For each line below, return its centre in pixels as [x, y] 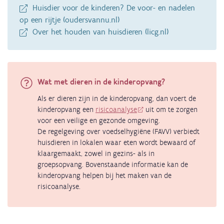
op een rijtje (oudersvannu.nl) [69, 20]
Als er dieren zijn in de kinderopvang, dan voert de [117, 99]
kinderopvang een [66, 110]
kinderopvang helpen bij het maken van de [104, 176]
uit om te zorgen [171, 110]
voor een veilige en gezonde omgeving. [99, 121]
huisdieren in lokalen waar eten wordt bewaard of [116, 143]
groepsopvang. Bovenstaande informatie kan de [113, 165]
